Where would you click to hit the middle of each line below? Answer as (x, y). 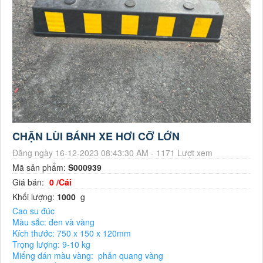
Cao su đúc (33, 210)
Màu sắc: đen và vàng (53, 222)
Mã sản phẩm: (40, 167)
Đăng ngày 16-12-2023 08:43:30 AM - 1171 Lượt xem (112, 152)
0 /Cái (60, 182)
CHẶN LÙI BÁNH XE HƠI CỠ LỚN (96, 136)
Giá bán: (29, 182)
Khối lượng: (35, 196)
